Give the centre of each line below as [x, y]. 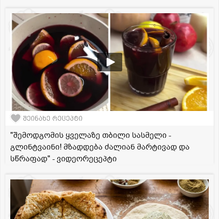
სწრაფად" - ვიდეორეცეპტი [64, 159]
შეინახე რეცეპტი [53, 118]
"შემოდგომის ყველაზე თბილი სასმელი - [91, 136]
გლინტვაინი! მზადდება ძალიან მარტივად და [100, 147]
